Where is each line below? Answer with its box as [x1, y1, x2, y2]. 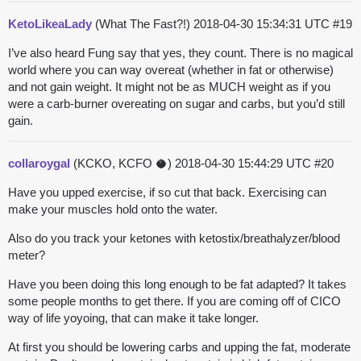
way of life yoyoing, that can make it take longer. [8, 311, 259, 326]
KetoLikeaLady [8, 17, 92, 31]
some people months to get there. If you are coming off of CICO [8, 294, 341, 309]
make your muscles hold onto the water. [8, 202, 218, 217]
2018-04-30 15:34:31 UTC [193, 17, 333, 31]
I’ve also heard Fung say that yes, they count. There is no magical [8, 46, 353, 60]
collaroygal [8, 156, 70, 171]
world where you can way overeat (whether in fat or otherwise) [8, 63, 334, 77]
